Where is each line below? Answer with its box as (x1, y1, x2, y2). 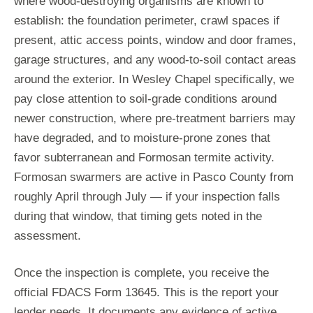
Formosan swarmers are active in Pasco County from (14, 170, 293, 184)
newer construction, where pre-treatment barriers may (14, 112, 296, 126)
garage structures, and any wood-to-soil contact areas (14, 53, 296, 67)
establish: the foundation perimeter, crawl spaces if (14, 14, 279, 28)
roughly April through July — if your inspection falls (14, 190, 280, 204)
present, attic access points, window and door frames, (14, 34, 296, 48)
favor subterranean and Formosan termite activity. (14, 151, 275, 165)
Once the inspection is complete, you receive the (14, 266, 269, 280)
